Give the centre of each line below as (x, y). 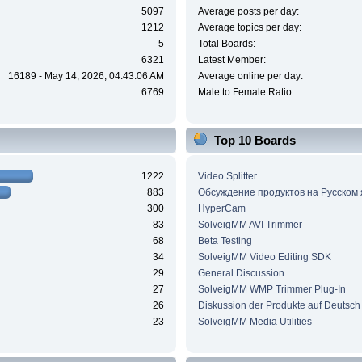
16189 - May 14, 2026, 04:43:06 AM (86, 76)
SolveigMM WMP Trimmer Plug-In (271, 289)
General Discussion (241, 273)
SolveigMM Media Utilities (255, 321)
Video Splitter (227, 176)
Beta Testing (225, 240)
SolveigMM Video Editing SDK (264, 257)
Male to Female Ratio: (246, 93)
